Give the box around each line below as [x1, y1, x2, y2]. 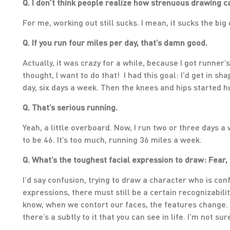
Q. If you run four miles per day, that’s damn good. [23, 37, 207, 47]
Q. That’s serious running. [23, 102, 118, 112]
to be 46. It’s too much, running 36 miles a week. [23, 135, 202, 144]
